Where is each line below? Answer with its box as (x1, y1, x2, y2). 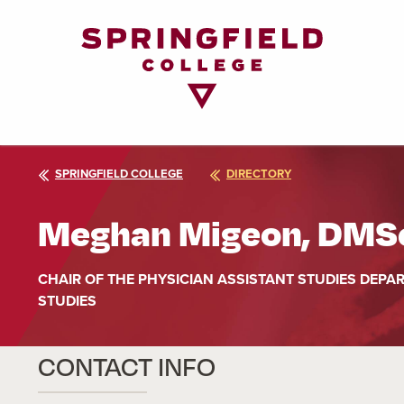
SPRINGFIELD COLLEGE (55, 165, 183, 183)
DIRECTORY (226, 165, 291, 183)
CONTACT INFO (38, 350, 216, 383)
